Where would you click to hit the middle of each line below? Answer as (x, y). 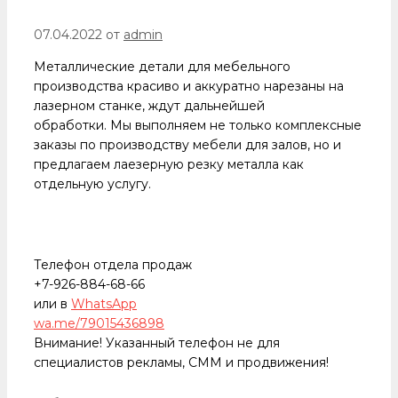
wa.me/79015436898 (99, 324)
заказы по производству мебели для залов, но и (187, 144)
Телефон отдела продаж (113, 265)
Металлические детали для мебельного (162, 66)
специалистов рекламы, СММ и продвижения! (181, 363)
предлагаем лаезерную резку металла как (169, 164)
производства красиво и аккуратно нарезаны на (189, 86)
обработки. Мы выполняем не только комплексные (198, 125)
